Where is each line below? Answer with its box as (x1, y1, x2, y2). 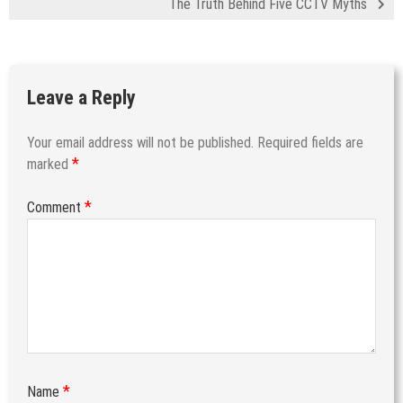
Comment (27, 198, 85, 216)
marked (27, 155, 72, 173)
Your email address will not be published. (27, 133, 254, 151)
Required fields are (257, 133, 363, 151)
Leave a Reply (27, 85, 136, 109)
